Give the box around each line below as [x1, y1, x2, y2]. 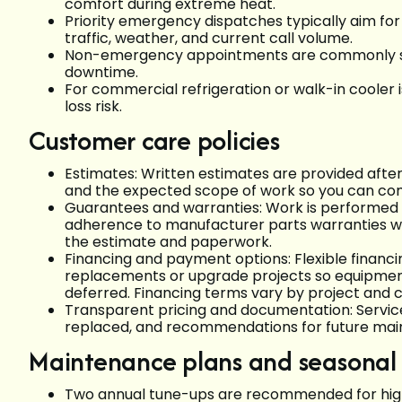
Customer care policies [29, 120, 280, 160]
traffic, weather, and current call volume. [65, 27, 360, 48]
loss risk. [65, 95, 122, 117]
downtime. [65, 61, 145, 83]
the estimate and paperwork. [65, 231, 279, 252]
